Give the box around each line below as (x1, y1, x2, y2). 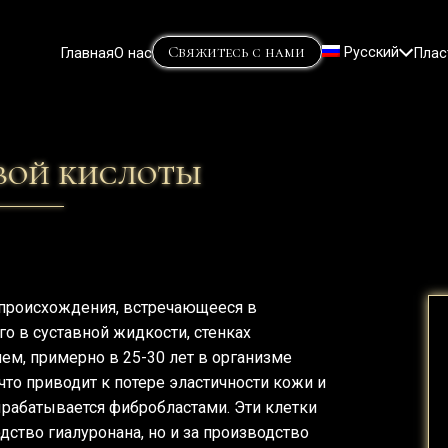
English (344, 96, 389, 113)
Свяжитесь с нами (168, 42, 306, 61)
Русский (344, 44, 399, 60)
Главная (60, 44, 114, 60)
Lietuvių (344, 76, 393, 93)
